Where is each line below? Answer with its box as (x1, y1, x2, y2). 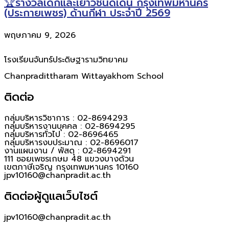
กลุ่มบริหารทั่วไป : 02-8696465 (4, 128, 118, 141)
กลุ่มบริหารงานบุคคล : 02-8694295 (4, 120, 135, 133)
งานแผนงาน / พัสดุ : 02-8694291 (4, 145, 131, 157)
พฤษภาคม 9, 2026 (4, 29, 76, 42)
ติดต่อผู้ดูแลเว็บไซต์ (4, 188, 98, 205)
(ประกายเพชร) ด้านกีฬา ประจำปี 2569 (4, 5, 170, 20)
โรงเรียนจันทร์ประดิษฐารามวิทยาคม (4, 54, 128, 66)
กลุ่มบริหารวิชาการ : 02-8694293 (4, 112, 128, 125)
